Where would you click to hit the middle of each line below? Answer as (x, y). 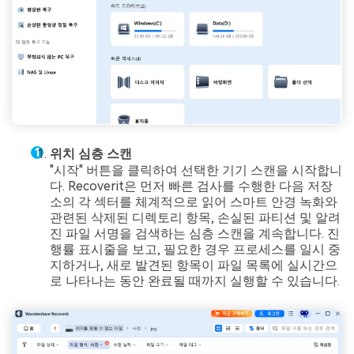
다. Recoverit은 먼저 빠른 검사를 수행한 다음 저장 (191, 186)
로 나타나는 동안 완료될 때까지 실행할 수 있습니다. (195, 281)
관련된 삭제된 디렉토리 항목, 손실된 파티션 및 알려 (195, 218)
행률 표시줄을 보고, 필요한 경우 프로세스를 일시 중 (195, 250)
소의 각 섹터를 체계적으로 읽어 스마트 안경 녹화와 (194, 202)
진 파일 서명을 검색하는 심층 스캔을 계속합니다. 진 (195, 234)
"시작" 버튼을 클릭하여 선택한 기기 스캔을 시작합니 (196, 171)
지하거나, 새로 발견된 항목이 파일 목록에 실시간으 (194, 265)
